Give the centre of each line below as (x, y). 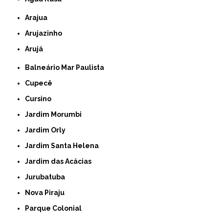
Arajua (39, 17)
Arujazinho (46, 33)
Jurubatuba (47, 177)
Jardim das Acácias (60, 161)
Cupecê (41, 83)
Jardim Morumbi (55, 114)
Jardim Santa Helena (64, 145)
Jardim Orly (47, 130)
